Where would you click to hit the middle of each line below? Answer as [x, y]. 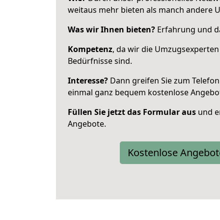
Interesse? [88, 81]
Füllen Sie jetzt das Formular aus [132, 112]
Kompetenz [90, 49]
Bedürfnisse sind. [100, 61]
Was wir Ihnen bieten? [111, 29]
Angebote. [87, 124]
